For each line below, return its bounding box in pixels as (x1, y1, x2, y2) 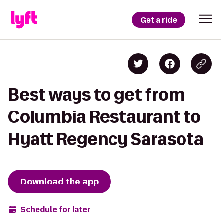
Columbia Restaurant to (8, 108, 201, 126)
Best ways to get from (8, 85, 185, 104)
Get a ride (140, 14, 177, 25)
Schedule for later (20, 204, 91, 215)
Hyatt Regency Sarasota (8, 130, 204, 148)
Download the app (20, 176, 99, 187)
